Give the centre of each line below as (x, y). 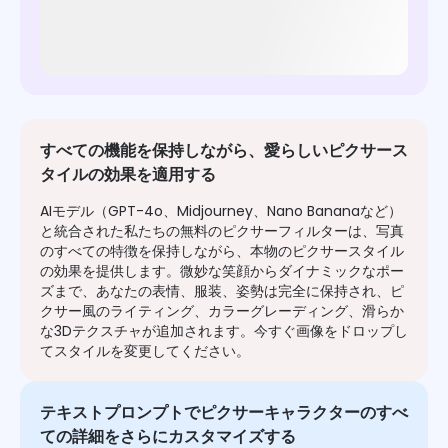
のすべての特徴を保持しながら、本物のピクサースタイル (222, 251)
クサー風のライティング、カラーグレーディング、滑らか (222, 311)
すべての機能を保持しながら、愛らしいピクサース (224, 151)
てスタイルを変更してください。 (145, 351)
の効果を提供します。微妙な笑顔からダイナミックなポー (222, 271)
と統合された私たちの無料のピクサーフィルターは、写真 (222, 231)
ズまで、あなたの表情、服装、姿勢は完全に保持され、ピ (222, 291)
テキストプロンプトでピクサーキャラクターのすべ (224, 413)
